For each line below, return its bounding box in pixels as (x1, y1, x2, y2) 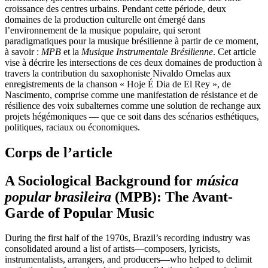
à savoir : (5, 46, 41, 57)
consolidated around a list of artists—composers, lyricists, (5, 243, 220, 254)
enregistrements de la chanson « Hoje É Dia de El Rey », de (5, 78, 231, 89)
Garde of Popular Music (5, 205, 154, 221)
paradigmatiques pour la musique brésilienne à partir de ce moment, (5, 35, 258, 46)
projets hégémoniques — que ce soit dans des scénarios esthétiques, (5, 111, 259, 121)
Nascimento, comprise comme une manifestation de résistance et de (5, 89, 258, 100)
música (196, 172, 239, 188)
